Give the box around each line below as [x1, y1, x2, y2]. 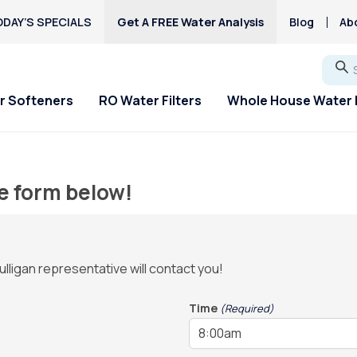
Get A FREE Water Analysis [116, 14, 264, 29]
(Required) [220, 301, 274, 316]
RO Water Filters [99, 92, 202, 110]
